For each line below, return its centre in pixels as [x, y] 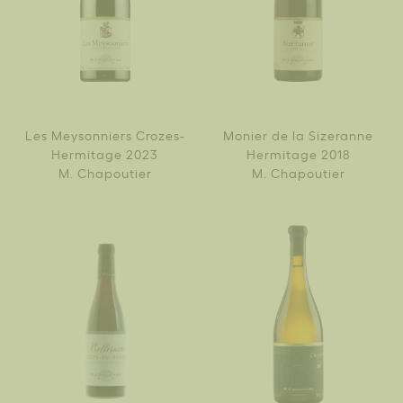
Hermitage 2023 [105, 153]
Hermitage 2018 [298, 153]
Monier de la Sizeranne [298, 134]
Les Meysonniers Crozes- [105, 134]
